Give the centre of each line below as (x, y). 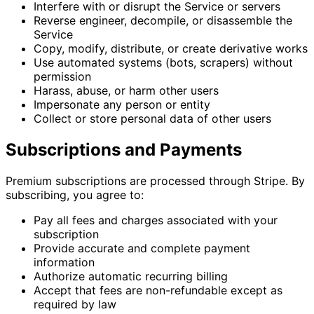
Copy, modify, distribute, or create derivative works (171, 49)
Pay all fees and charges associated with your (156, 220)
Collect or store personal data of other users (152, 119)
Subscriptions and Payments (124, 149)
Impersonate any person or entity (122, 105)
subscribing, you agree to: (75, 194)
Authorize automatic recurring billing (131, 276)
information (64, 262)
